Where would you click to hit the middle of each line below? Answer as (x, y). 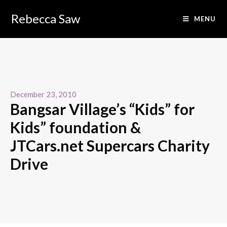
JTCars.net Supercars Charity (110, 145)
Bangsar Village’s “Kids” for (102, 109)
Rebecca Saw (46, 18)
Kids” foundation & (75, 127)
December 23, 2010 (43, 94)
